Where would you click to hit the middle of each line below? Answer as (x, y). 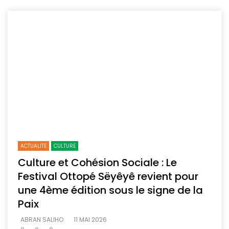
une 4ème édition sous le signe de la (110, 190)
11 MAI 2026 (90, 219)
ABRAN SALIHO (42, 219)
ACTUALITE (33, 146)
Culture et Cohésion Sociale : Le (97, 162)
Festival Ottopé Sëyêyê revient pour (108, 176)
